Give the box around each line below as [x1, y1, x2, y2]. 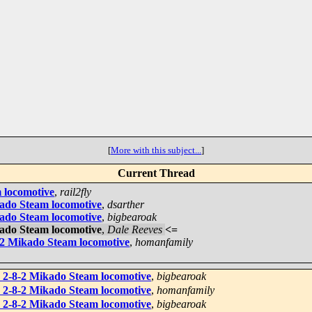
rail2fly [60, 186, 91, 198]
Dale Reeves [107, 224, 162, 235]
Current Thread [117, 167, 195, 179]
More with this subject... [111, 145, 201, 155]
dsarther [107, 198, 144, 210]
